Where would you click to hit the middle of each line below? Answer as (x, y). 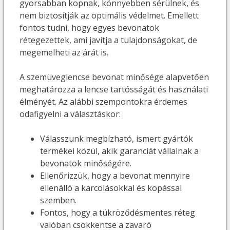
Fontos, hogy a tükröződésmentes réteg (118, 212)
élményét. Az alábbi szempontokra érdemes (103, 101)
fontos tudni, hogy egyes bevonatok (89, 27)
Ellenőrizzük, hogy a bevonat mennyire (115, 175)
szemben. (58, 200)
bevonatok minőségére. (86, 163)
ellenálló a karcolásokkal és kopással (111, 188)
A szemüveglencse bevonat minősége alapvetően (114, 77)
